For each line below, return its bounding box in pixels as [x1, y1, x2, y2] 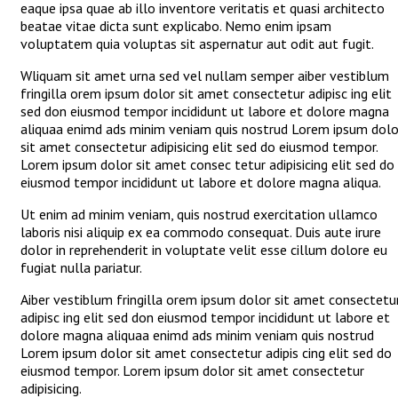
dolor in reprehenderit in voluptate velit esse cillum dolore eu [20, 241, 387, 259]
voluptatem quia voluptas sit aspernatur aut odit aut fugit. [20, 35, 374, 53]
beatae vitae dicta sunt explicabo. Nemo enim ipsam [20, 17, 331, 36]
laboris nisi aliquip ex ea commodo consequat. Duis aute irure [20, 223, 381, 242]
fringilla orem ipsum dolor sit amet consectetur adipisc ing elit [20, 84, 392, 103]
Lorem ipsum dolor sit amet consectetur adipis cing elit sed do [20, 344, 392, 362]
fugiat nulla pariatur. [20, 259, 142, 277]
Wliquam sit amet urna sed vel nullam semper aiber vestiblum [20, 67, 389, 85]
